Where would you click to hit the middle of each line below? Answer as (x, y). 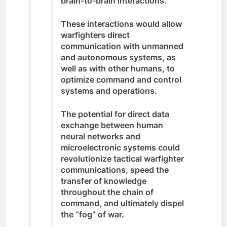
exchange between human (112, 125)
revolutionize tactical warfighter (122, 158)
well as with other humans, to (118, 68)
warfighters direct (95, 35)
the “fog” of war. (92, 214)
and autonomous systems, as (118, 57)
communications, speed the (115, 169)
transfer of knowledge (104, 181)
